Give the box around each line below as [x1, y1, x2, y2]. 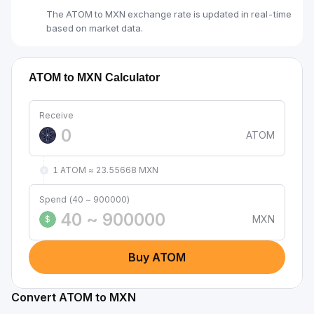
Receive [39, 110, 74, 121]
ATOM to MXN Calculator [29, 71, 160, 83]
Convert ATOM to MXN [11, 290, 136, 304]
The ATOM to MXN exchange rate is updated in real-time [46, 8, 292, 20]
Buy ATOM [128, 250, 186, 264]
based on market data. [46, 22, 143, 34]
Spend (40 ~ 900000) [39, 194, 130, 205]
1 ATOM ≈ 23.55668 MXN [53, 165, 158, 175]
